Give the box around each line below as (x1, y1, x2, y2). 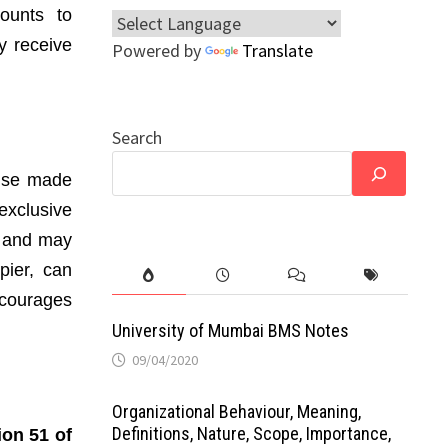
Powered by (111, 39, 205, 62)
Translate (241, 39, 313, 62)
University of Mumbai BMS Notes (111, 320, 349, 341)
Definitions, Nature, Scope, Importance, (111, 423, 391, 444)
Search (111, 126, 162, 149)
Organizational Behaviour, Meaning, (111, 401, 361, 422)
